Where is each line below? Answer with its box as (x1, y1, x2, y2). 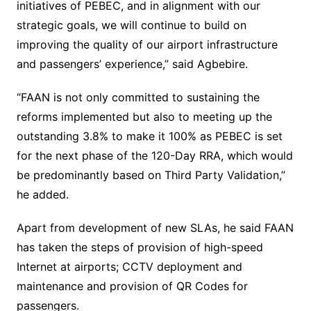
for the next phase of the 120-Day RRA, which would (16, 149, 293, 163)
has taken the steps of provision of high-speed (16, 240, 263, 255)
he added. (16, 187, 69, 202)
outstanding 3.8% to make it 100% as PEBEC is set (16, 129, 283, 144)
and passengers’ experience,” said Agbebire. (16, 57, 248, 72)
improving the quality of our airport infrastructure (16, 37, 278, 52)
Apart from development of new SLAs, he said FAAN (16, 221, 294, 235)
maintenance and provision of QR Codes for (16, 279, 248, 294)
